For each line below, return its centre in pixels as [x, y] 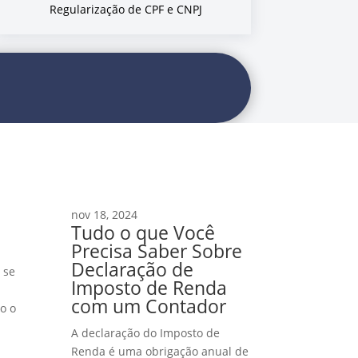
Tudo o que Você [143, 233]
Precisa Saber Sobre [157, 251]
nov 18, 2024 [105, 215]
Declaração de [133, 270]
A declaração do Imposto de [146, 333]
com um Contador [149, 306]
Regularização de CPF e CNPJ [126, 10]
